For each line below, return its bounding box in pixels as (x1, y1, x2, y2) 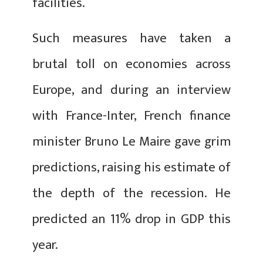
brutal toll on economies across (32, 53, 231, 75)
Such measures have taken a (32, 27, 231, 49)
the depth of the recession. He (32, 182, 231, 204)
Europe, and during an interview (32, 79, 231, 101)
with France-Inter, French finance (32, 104, 231, 127)
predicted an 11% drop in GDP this (32, 208, 231, 230)
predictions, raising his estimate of (32, 156, 231, 178)
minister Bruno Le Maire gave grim (32, 130, 231, 153)
